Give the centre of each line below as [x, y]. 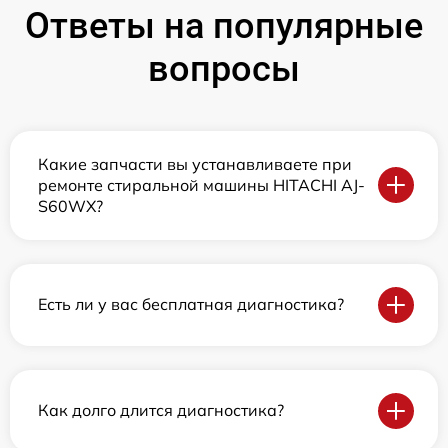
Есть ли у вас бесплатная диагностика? [191, 304]
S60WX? [70, 205]
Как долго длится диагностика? [161, 410]
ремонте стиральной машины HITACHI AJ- [201, 184]
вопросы [224, 68]
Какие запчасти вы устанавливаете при [195, 163]
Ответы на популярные [224, 25]
